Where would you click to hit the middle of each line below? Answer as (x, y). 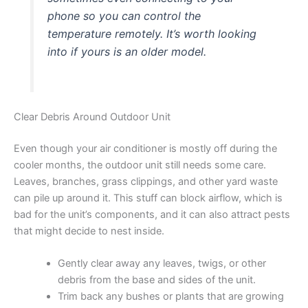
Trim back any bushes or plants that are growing (170, 297)
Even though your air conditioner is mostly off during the (145, 149)
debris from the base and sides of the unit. (156, 280)
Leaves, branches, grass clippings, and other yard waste (146, 182)
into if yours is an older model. (127, 52)
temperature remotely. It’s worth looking (152, 34)
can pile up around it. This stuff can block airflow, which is (148, 198)
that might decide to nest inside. (89, 231)
